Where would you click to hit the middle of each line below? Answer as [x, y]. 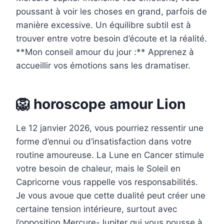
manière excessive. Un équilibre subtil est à [103, 25]
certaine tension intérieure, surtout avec [96, 209]
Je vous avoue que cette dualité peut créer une [111, 196]
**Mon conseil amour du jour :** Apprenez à [105, 52]
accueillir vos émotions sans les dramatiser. [103, 66]
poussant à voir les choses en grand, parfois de [111, 12]
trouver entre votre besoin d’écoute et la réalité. [111, 39]
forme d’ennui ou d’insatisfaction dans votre [104, 142]
